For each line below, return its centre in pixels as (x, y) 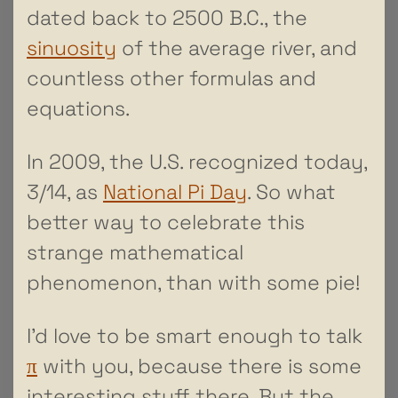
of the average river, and (237, 48)
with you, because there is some (199, 366)
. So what (291, 191)
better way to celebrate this (166, 222)
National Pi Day (175, 191)
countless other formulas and (171, 78)
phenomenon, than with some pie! (193, 282)
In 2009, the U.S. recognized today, (197, 161)
